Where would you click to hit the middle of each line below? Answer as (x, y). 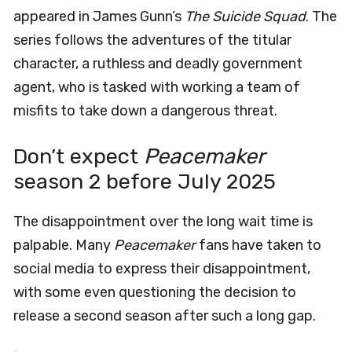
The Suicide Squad (245, 17)
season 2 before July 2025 (145, 182)
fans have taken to (258, 246)
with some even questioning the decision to (155, 293)
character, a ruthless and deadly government (158, 64)
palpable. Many (64, 246)
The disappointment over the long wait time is (163, 222)
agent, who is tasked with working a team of (157, 88)
